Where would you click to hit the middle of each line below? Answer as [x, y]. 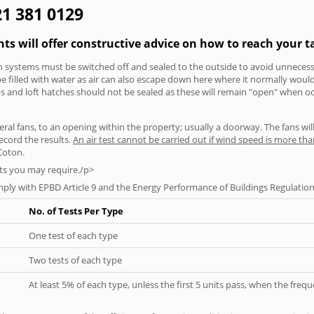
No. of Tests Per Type [76, 211]
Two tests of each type [75, 260]
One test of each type [73, 235]
